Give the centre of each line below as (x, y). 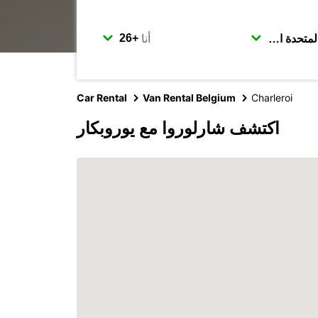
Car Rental (102, 98)
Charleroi (272, 98)
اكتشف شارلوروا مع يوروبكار (178, 128)
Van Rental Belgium (189, 98)
